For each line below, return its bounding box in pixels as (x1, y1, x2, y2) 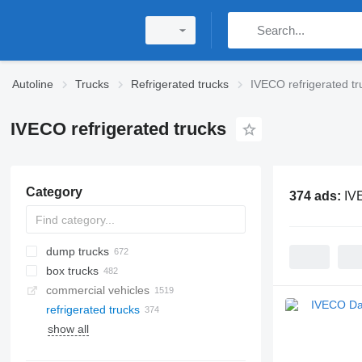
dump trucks (45, 245, 109, 258)
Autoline (12, 78, 53, 90)
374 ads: (288, 188, 344, 203)
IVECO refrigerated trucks (10, 119, 226, 139)
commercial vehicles (45, 284, 149, 297)
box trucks (45, 264, 99, 277)
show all (47, 322, 89, 335)
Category (25, 185, 82, 199)
